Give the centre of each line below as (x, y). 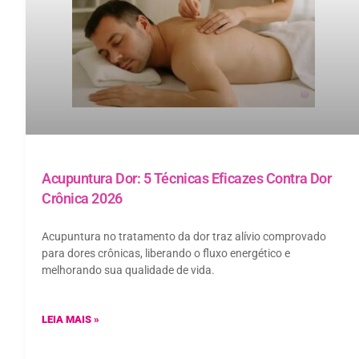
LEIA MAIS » (71, 319)
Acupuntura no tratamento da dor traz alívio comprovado (184, 236)
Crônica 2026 (82, 198)
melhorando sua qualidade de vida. (128, 270)
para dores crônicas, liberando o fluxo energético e (166, 253)
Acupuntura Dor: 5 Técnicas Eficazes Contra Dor (187, 178)
